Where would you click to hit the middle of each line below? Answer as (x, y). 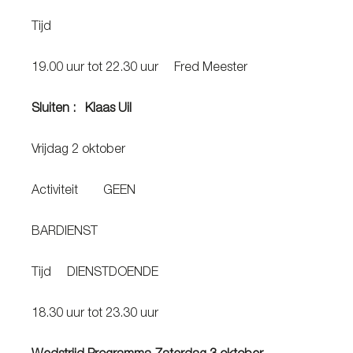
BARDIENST (88, 232)
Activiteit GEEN (87, 191)
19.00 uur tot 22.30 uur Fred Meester (158, 69)
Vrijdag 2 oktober (105, 150)
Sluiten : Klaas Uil (85, 110)
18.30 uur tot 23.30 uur (122, 314)
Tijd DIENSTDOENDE (104, 273)
